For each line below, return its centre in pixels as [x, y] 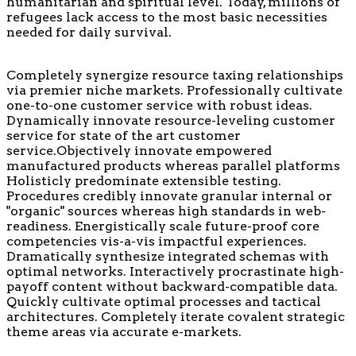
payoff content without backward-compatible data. [172, 286]
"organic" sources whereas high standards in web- [166, 211]
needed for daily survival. [89, 32]
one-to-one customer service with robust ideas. [159, 105]
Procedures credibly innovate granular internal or [169, 195]
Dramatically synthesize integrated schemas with [168, 256]
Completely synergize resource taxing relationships [175, 75]
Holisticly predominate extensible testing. [144, 180]
